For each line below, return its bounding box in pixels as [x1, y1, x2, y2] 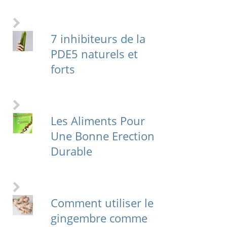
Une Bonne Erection [50, 128, 155, 144]
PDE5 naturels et [50, 46, 138, 62]
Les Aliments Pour [50, 113, 145, 129]
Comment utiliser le [50, 195, 154, 211]
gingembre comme [50, 210, 147, 226]
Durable [50, 143, 92, 159]
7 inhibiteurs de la [50, 31, 145, 47]
